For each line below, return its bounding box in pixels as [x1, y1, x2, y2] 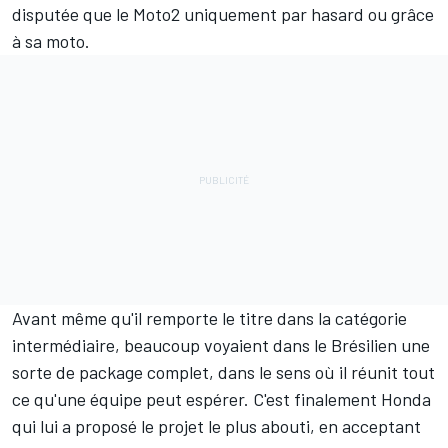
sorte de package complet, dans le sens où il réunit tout [12, 361, 435, 384]
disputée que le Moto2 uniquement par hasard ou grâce [12, 3, 434, 26]
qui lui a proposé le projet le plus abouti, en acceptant [12, 415, 421, 438]
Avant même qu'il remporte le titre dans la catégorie [12, 307, 407, 330]
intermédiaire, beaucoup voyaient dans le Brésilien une [12, 334, 430, 357]
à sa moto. [12, 30, 90, 53]
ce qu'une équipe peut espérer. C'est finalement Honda [12, 388, 431, 411]
